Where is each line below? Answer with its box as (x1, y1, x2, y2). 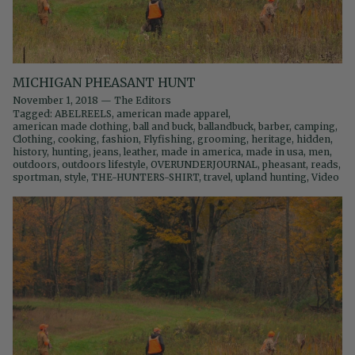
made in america (161, 146, 241, 158)
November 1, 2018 (13, 94, 98, 106)
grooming (197, 133, 246, 146)
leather (124, 146, 156, 158)
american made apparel (116, 108, 228, 120)
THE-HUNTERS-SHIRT (91, 171, 199, 184)
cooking (58, 133, 97, 146)
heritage (251, 133, 292, 146)
